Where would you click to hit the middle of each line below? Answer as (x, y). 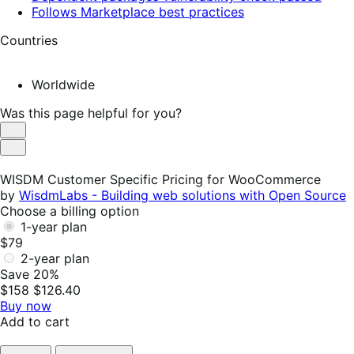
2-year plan (55, 259)
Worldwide (63, 85)
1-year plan (54, 227)
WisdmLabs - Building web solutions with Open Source (183, 196)
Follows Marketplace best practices (138, 12)
